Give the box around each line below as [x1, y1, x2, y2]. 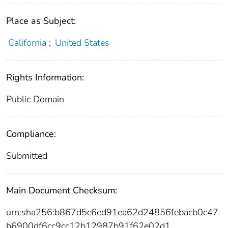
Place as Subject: [6, 15, 76, 27]
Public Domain [6, 93, 64, 106]
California [8, 37, 46, 49]
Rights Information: [6, 71, 84, 84]
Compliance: [6, 128, 56, 140]
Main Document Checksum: [6, 184, 117, 197]
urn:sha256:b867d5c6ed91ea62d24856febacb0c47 [6, 206, 218, 219]
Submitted [6, 150, 47, 162]
